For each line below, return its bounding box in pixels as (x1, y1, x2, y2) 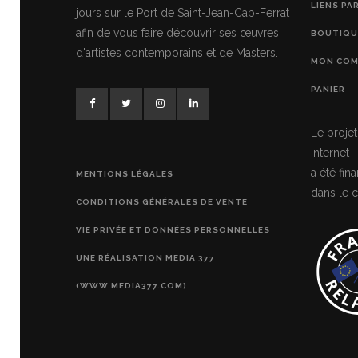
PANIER (310, 84, 345, 93)
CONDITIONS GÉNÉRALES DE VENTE (76, 197, 248, 206)
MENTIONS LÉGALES (76, 169, 173, 178)
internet (310, 145, 349, 159)
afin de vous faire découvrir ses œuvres (76, 26, 279, 39)
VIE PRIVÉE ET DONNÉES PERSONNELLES (76, 225, 270, 234)
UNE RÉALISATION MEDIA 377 (76, 253, 215, 262)
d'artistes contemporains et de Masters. (76, 46, 278, 59)
